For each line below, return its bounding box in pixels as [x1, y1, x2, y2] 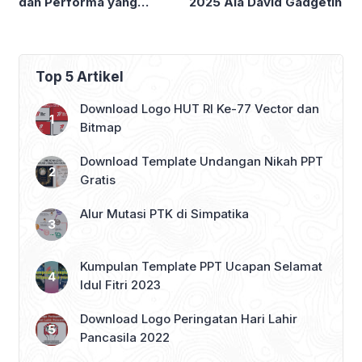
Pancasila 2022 [80, 330, 170, 346]
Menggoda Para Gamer [19, 11, 162, 27]
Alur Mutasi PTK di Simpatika [80, 206, 249, 222]
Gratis [80, 172, 116, 188]
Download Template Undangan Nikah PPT [80, 154, 323, 170]
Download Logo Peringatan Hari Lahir [80, 311, 297, 327]
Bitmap [80, 120, 121, 136]
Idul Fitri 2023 [80, 277, 161, 293]
